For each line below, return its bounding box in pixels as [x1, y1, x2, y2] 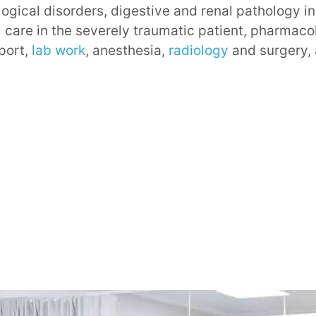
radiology [169, 42, 229, 59]
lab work [32, 42, 85, 59]
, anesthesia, [85, 42, 169, 59]
